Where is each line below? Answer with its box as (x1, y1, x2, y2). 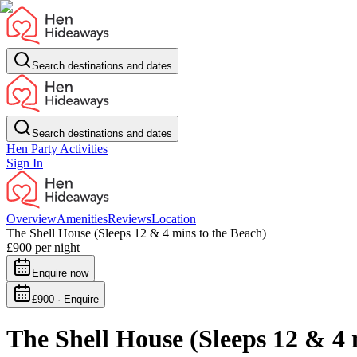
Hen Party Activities (6, 142, 108, 155)
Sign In (6, 156, 43, 170)
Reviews (108, 212, 151, 226)
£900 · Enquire (32, 293, 99, 305)
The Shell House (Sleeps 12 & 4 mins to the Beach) (6, 226, 266, 240)
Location (151, 212, 196, 226)
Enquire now (32, 267, 88, 279)
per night (32, 241, 80, 254)
